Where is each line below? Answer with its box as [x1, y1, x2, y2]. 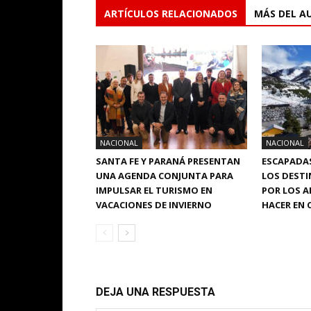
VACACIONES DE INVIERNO [96, 198, 212, 211]
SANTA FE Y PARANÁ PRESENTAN [96, 154, 240, 167]
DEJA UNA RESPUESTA [96, 285, 215, 299]
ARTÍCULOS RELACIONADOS [104, 6, 237, 20]
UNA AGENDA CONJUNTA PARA [96, 169, 233, 182]
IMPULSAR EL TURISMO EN [96, 183, 212, 196]
